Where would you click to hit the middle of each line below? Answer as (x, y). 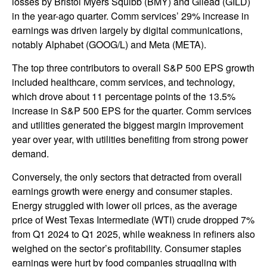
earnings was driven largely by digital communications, (127, 30)
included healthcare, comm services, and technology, (123, 82)
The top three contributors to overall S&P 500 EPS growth (133, 68)
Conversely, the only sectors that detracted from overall (127, 177)
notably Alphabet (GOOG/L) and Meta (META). (109, 45)
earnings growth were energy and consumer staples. (122, 191)
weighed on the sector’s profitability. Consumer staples (127, 249)
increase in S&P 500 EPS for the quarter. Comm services (132, 111)
